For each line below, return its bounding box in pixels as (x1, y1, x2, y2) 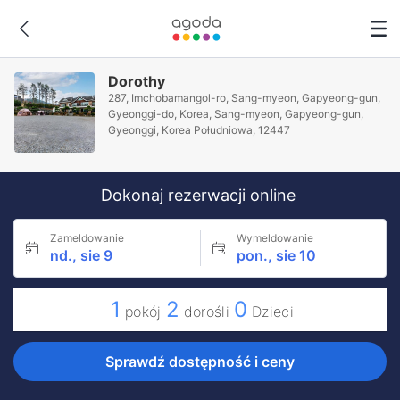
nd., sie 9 (50, 246, 112, 264)
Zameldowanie (50, 231, 124, 245)
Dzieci (251, 303, 294, 321)
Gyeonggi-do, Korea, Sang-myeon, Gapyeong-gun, (108, 107, 364, 121)
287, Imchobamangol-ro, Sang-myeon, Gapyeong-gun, (108, 91, 381, 104)
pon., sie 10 (236, 246, 316, 264)
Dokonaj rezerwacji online (100, 186, 300, 204)
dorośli (183, 303, 229, 321)
